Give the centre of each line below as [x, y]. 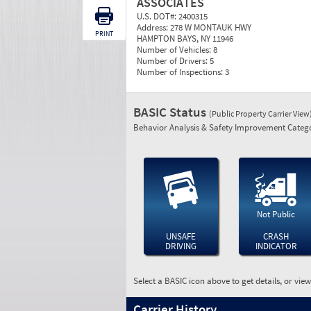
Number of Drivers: [173, 61]
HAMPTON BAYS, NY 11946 [185, 39]
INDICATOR [276, 246]
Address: [153, 27]
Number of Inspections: [181, 72]
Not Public [276, 214]
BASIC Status [171, 112]
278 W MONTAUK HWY [211, 27]
